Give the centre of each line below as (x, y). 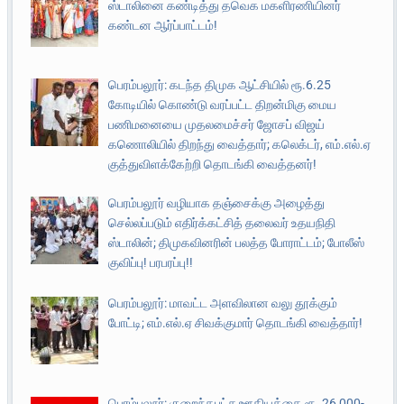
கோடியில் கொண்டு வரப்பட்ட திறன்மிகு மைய (222, 105)
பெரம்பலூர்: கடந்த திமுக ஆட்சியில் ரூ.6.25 (219, 85)
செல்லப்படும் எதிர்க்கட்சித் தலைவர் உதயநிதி (221, 223)
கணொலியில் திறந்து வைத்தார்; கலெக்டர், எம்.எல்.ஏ (239, 145)
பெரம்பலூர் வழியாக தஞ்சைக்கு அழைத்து (216, 203)
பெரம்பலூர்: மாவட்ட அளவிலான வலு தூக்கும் (222, 303)
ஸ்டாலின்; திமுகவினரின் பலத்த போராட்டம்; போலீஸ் (236, 243)
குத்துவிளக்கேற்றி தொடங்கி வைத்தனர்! (212, 165)
